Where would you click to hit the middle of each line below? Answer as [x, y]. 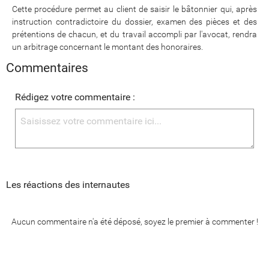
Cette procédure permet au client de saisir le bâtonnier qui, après [134, 9]
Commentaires [47, 68]
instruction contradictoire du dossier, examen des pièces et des [134, 22]
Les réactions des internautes [68, 185]
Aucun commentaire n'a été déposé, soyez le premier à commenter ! [134, 222]
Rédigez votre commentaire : [75, 97]
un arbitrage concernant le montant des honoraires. [107, 47]
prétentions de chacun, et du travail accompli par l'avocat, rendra [134, 34]
